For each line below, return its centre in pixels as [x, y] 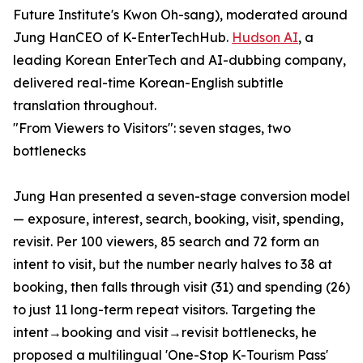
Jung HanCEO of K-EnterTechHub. [122, 38]
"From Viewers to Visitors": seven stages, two [152, 128]
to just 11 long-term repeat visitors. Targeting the [164, 310]
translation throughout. [85, 106]
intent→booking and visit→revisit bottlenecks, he [165, 333]
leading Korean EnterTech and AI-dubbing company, [179, 60]
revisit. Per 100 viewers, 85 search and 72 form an [166, 242]
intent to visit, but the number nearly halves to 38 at [173, 265]
